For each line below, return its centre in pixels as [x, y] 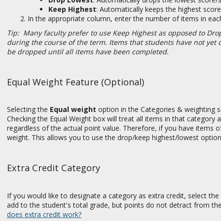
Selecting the [28, 110]
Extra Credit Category [54, 168]
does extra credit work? [44, 214]
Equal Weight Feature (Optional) [75, 82]
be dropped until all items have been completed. [90, 52]
